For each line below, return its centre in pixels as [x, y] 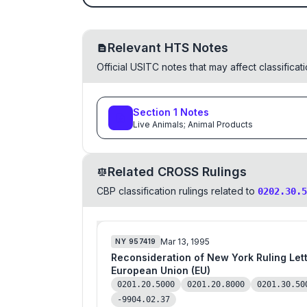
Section [153, 112]
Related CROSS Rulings [177, 172]
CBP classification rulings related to [176, 191]
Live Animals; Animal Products [193, 124]
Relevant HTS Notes [168, 48]
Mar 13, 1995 [185, 241]
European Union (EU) [161, 270]
